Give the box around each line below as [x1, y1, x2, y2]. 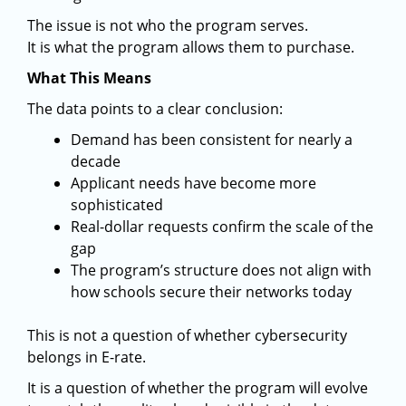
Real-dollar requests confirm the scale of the [71, 217, 373, 237]
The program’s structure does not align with [71, 260, 372, 280]
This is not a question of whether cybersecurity [27, 325, 347, 345]
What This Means [27, 68, 151, 88]
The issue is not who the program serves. [27, 15, 308, 35]
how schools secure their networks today [71, 282, 352, 302]
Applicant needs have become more [71, 173, 316, 193]
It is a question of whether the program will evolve [27, 378, 368, 398]
